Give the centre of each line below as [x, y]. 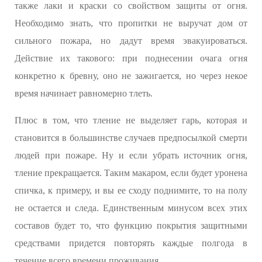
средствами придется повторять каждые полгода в [131, 243]
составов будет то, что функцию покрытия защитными [131, 226]
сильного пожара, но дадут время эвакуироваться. [131, 41]
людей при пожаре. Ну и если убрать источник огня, [131, 156]
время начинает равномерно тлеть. [84, 94]
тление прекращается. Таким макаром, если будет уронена [131, 173]
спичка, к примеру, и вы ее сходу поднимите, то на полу [131, 191]
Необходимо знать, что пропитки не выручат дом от [131, 23]
